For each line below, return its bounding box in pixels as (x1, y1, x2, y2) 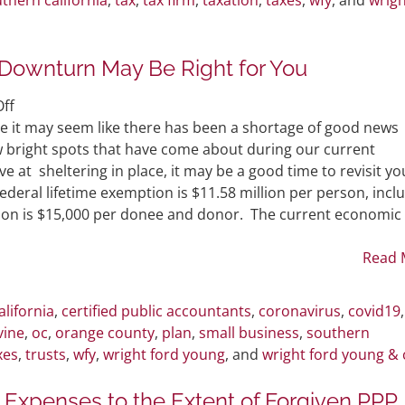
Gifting (14, 137, 59, 158)
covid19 (348, 300, 400, 321)
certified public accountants (61, 300, 251, 321)
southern (306, 322, 370, 343)
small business (199, 322, 299, 343)
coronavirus (259, 300, 341, 321)
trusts (25, 344, 66, 364)
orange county (55, 322, 155, 343)
